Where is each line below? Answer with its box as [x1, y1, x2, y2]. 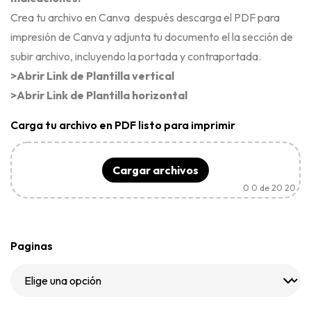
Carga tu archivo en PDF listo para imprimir [10, 118, 235, 132]
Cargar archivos [112, 163, 199, 177]
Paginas [10, 239, 53, 253]
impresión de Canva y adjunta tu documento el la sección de [10, 30, 293, 44]
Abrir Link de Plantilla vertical [17, 69, 174, 83]
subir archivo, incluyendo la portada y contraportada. [10, 49, 261, 63]
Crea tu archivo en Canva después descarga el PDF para [10, 10, 280, 24]
